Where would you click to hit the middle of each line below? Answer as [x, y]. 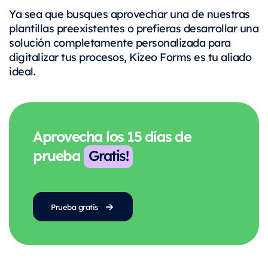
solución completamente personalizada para [120, 42]
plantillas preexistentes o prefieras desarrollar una [134, 28]
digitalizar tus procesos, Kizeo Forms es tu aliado [130, 56]
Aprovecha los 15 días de [112, 135]
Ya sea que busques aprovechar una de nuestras [130, 13]
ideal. [22, 71]
